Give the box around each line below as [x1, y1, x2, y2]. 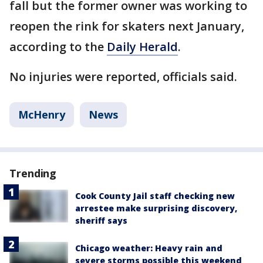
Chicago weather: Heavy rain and [75, 242, 222, 254]
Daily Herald [107, 39, 178, 55]
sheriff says [75, 215, 127, 226]
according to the [9, 39, 107, 55]
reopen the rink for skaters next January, [9, 18, 244, 34]
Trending [9, 166, 57, 180]
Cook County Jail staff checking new [75, 190, 235, 201]
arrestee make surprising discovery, [75, 203, 237, 214]
